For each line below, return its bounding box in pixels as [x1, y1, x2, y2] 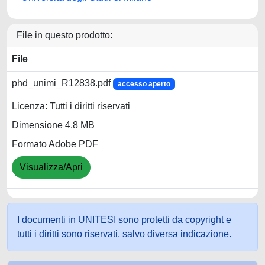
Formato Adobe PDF [12, 139, 98, 150]
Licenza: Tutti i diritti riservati [12, 101, 130, 112]
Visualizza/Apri [20, 162, 83, 173]
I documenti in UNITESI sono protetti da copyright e [17, 215, 231, 225]
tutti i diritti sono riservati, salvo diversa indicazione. [17, 229, 231, 239]
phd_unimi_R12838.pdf [12, 78, 113, 88]
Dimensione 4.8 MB [12, 120, 95, 131]
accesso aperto [117, 80, 170, 88]
